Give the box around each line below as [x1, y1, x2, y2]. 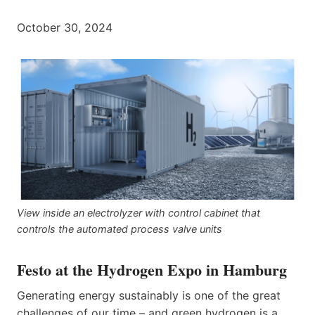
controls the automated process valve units [17, 222, 222, 235]
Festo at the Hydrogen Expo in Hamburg [17, 257, 287, 281]
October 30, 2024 [17, 20, 112, 34]
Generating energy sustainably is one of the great [17, 288, 281, 302]
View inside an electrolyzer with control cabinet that [17, 206, 260, 219]
